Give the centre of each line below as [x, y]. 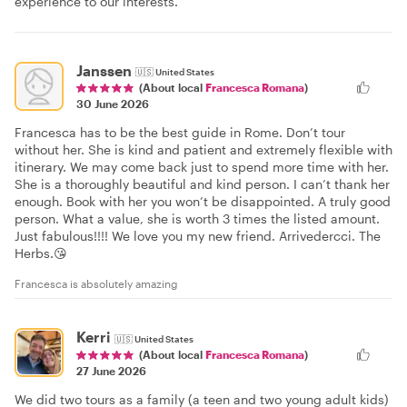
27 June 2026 [111, 371]
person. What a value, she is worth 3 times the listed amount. [197, 219]
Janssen [104, 70]
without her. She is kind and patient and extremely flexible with [203, 150]
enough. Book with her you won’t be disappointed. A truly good [203, 202]
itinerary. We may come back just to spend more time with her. [202, 167]
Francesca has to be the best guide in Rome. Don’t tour [180, 133]
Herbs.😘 [41, 253]
